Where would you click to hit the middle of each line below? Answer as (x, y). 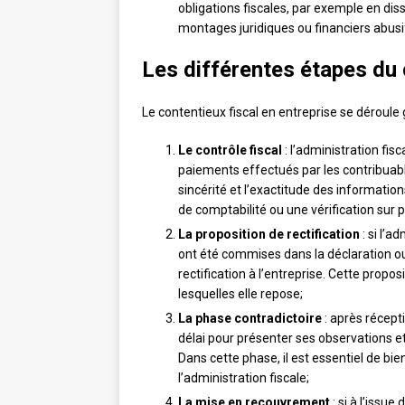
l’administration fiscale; (244, 378)
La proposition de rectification (269, 235)
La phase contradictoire (250, 319)
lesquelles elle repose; (240, 294)
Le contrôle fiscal (230, 151)
